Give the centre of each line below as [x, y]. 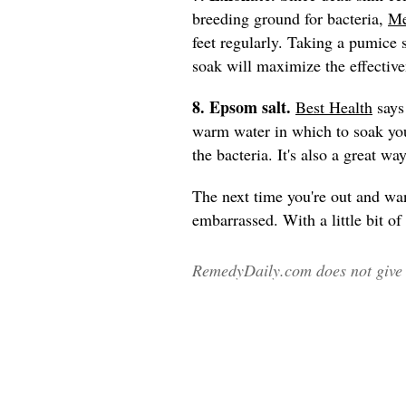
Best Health [334, 106]
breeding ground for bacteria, [290, 18]
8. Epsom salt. [242, 106]
